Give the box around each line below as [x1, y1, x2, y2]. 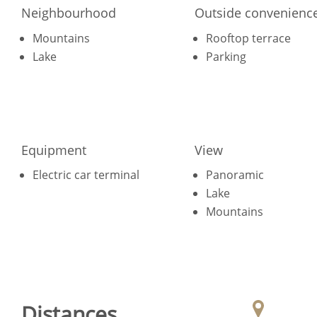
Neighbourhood [21, 4, 116, 22]
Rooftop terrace [206, 30, 292, 46]
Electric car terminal [33, 166, 139, 183]
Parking [206, 48, 247, 64]
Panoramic [206, 166, 265, 183]
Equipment [21, 141, 86, 158]
